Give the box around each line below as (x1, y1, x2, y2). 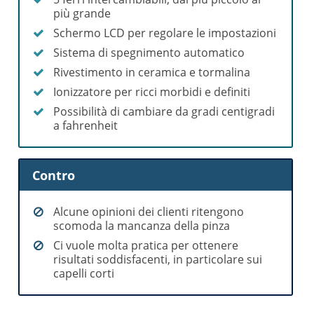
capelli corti (53, 265, 115, 281)
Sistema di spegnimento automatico (53, 45, 245, 61)
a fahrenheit (53, 118, 118, 134)
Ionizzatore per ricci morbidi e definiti (53, 84, 251, 100)
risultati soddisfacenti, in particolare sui (53, 251, 263, 267)
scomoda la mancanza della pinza (53, 217, 231, 233)
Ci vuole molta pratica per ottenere (53, 237, 239, 253)
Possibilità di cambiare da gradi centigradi (53, 104, 275, 120)
